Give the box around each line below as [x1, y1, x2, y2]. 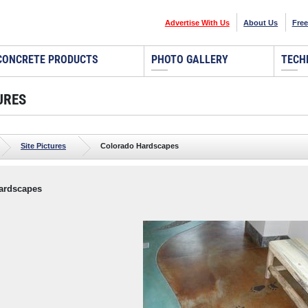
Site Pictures [21, 141, 66, 150]
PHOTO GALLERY [151, 52, 229, 66]
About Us [243, 18, 278, 27]
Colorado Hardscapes [100, 141, 179, 150]
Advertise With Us [164, 18, 230, 27]
